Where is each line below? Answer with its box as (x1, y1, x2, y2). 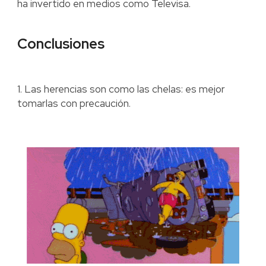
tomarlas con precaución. (17, 97, 131, 110)
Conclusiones (17, 34, 104, 53)
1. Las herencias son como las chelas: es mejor (17, 83, 225, 96)
